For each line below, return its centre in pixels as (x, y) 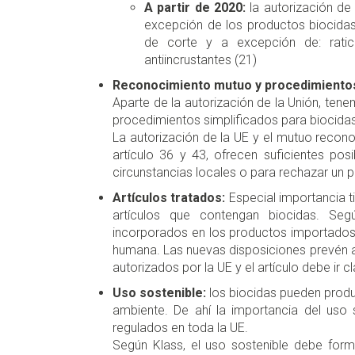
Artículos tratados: (169, 198)
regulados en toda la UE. (180, 328)
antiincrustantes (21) (200, 60)
